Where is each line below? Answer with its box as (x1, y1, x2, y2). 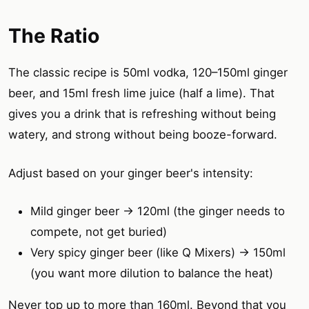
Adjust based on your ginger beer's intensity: (8, 166, 253, 180)
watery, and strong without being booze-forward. (8, 128, 277, 142)
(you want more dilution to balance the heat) (30, 266, 273, 280)
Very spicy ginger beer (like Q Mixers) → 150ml (30, 245, 286, 259)
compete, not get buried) (30, 224, 167, 239)
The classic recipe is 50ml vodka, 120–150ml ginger (8, 66, 288, 80)
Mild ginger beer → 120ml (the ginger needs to (30, 203, 285, 218)
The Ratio (8, 23, 99, 48)
